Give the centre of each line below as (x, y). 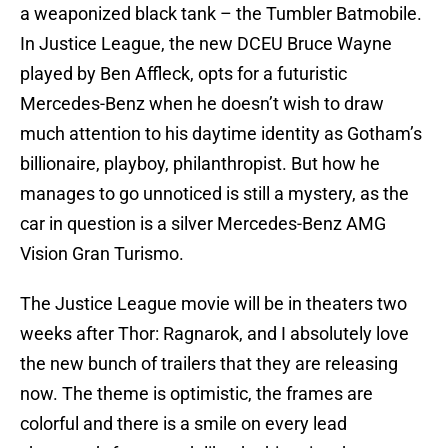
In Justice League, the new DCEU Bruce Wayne (206, 44)
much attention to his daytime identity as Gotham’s (221, 134)
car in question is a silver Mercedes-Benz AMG (203, 224)
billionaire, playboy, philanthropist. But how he (200, 164)
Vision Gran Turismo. (102, 254)
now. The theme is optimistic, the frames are (196, 394)
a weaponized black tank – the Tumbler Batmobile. (221, 14)
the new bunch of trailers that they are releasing (209, 364)
